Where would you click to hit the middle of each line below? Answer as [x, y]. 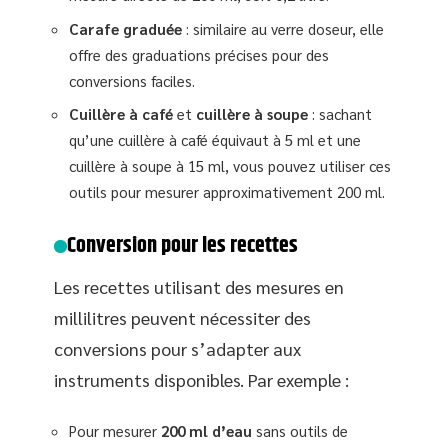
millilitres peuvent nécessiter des [182, 318]
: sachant [340, 114]
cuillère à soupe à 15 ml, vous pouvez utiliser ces [230, 166]
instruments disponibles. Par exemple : [201, 380]
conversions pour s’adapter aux [177, 349]
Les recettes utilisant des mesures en [199, 287]
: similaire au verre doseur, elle [283, 28]
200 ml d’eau [206, 430]
